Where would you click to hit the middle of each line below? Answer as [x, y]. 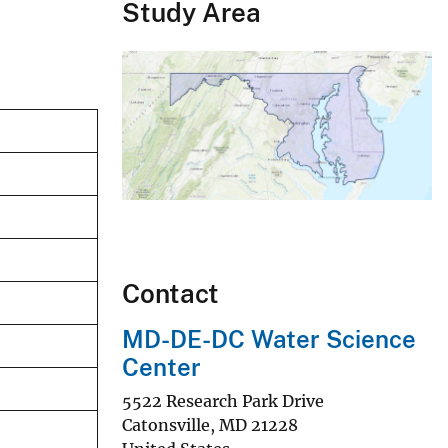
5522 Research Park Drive [223, 400]
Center [161, 367]
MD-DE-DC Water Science [269, 339]
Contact [170, 294]
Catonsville [166, 424]
